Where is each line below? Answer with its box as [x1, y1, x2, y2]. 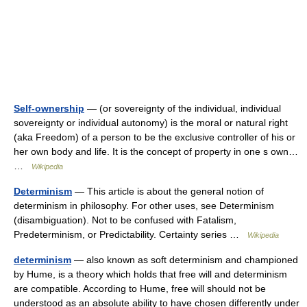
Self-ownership [14, 103, 84, 114]
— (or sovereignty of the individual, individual [84, 103, 281, 114]
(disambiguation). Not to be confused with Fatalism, [14, 214, 236, 225]
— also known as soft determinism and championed [71, 254, 298, 265]
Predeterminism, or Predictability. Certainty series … [14, 229, 247, 240]
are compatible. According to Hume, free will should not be [14, 283, 266, 294]
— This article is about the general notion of [72, 186, 264, 197]
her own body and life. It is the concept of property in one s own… [14, 146, 298, 157]
